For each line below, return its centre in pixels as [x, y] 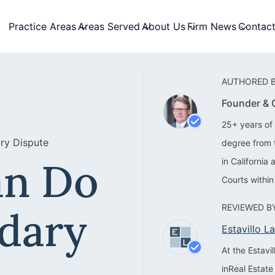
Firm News [212, 26]
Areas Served [109, 26]
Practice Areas [42, 26]
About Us [164, 26]
